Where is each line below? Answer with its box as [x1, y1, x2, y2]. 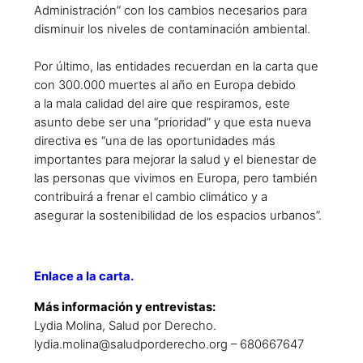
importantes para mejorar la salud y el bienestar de [34, 152, 317, 167]
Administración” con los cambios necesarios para [34, 2, 307, 18]
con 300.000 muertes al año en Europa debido [34, 77, 296, 92]
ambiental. [253, 21, 310, 36]
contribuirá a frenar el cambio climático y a [34, 189, 267, 204]
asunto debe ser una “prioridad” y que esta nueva [34, 114, 311, 130]
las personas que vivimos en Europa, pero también [34, 170, 318, 186]
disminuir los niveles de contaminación [34, 21, 253, 36]
